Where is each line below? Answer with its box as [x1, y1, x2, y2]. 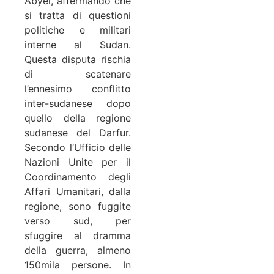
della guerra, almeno [24, 243, 131, 256]
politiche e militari [24, 23, 131, 36]
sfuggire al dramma [24, 229, 131, 242]
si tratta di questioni [24, 9, 131, 21]
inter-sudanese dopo [24, 97, 131, 109]
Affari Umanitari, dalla [24, 185, 131, 198]
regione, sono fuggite [24, 199, 131, 212]
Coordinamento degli [24, 170, 131, 183]
